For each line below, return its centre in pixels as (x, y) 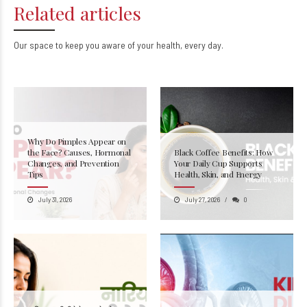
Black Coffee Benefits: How (223, 179)
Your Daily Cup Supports (218, 190)
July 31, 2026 (55, 226)
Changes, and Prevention (73, 190)
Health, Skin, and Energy (218, 201)
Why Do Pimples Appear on (77, 168)
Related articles (77, 39)
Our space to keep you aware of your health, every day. (119, 71)
